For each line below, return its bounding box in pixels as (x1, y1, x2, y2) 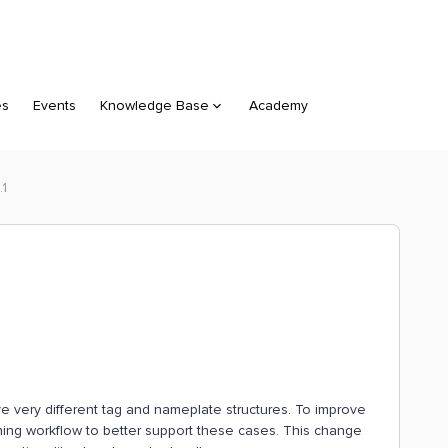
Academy (249, 97, 308, 114)
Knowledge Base (100, 97, 209, 114)
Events (33, 97, 76, 114)
